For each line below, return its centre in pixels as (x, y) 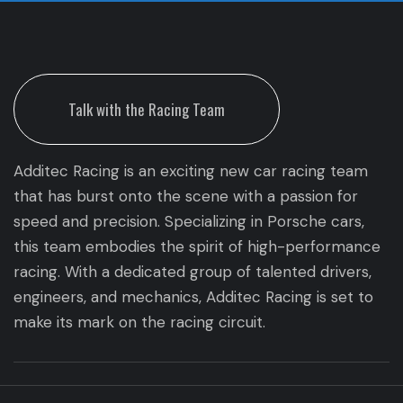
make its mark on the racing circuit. (139, 322)
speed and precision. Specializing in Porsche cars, (189, 221)
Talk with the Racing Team (147, 109)
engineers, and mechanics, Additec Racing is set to (193, 297)
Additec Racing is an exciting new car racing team (191, 171)
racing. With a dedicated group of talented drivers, (193, 272)
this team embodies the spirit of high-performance (197, 246)
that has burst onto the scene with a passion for (186, 196)
